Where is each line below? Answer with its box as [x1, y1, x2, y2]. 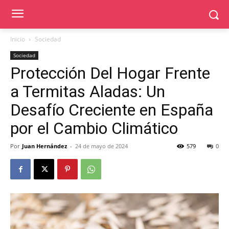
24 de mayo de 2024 [75, 142, 128, 150]
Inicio [10, 35, 25, 43]
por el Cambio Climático [10, 119, 178, 138]
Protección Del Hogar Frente [10, 63, 210, 83]
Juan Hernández [22, 142, 67, 150]
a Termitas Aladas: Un [10, 82, 165, 101]
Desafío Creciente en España [10, 100, 213, 120]
